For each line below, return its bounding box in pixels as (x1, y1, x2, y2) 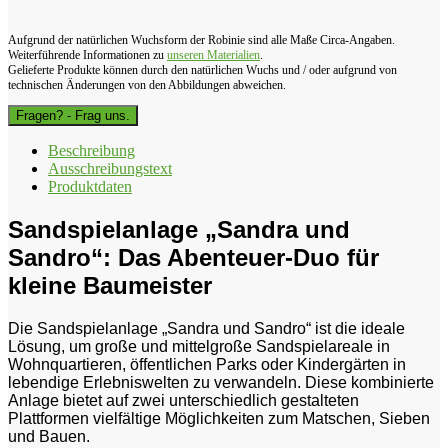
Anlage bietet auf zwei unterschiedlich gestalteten (8, 392, 359, 410)
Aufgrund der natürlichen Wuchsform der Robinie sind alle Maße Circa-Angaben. (8, 33, 395, 48)
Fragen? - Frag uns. (16, 108, 130, 124)
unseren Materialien (167, 48, 260, 63)
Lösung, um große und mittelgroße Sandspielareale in (8, 338, 390, 356)
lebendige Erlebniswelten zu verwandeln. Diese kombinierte (8, 374, 434, 392)
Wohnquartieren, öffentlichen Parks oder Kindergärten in (8, 356, 406, 374)
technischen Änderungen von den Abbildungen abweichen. (8, 78, 286, 93)
